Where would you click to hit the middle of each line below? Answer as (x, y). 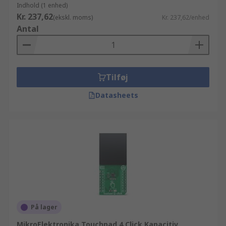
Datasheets (117, 95)
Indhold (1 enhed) (42, 5)
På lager (44, 207)
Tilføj (117, 77)
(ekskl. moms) (73, 17)
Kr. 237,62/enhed (186, 17)
